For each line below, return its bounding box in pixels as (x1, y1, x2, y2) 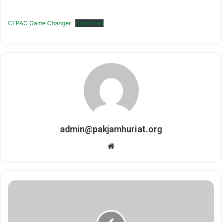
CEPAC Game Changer (8, 19, 71, 27)
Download (75, 19, 104, 27)
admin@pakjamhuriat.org (60, 123, 162, 134)
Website (114, 140, 142, 150)
